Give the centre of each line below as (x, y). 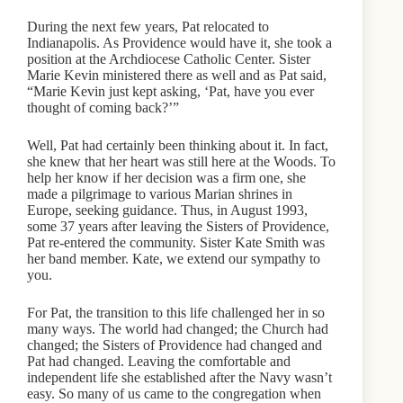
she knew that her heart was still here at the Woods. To (181, 161)
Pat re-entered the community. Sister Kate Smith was (176, 242)
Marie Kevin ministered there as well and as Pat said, (177, 75)
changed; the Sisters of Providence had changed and (175, 345)
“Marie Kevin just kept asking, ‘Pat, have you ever (170, 91)
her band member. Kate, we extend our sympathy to (174, 258)
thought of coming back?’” (103, 107)
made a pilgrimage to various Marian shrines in (160, 193)
